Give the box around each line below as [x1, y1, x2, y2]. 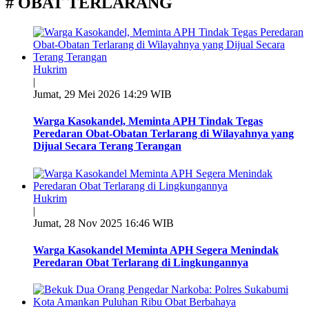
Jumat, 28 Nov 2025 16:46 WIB [33, 217, 174, 229]
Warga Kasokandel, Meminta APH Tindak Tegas [33, 115, 263, 128]
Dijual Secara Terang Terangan [33, 140, 181, 152]
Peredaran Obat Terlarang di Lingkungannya [33, 256, 248, 268]
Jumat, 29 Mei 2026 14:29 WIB [33, 88, 172, 101]
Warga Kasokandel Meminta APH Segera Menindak [33, 243, 279, 256]
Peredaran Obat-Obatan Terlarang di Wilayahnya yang [33, 128, 294, 140]
